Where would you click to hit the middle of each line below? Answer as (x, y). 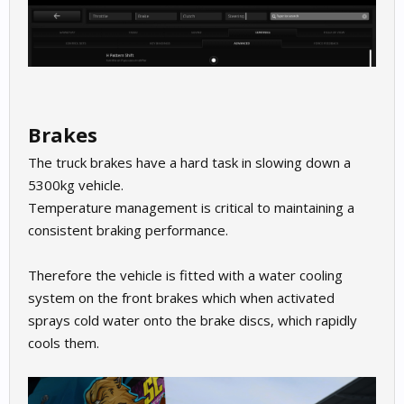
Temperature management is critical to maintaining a (191, 208)
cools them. (64, 343)
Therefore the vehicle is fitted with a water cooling (185, 275)
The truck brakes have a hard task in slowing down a (189, 163)
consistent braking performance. (128, 230)
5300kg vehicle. (76, 185)
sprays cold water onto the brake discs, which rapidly (193, 321)
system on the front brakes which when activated (181, 298)
